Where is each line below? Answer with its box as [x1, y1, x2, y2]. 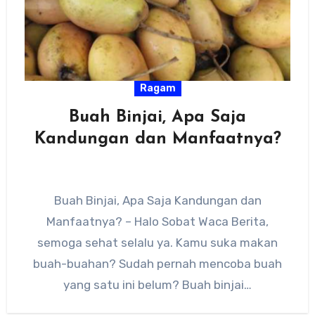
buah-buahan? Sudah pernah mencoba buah [33, 256, 282, 271]
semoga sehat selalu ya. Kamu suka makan [37, 235, 278, 250]
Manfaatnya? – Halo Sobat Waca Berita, [46, 214, 269, 229]
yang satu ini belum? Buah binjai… [63, 277, 252, 292]
